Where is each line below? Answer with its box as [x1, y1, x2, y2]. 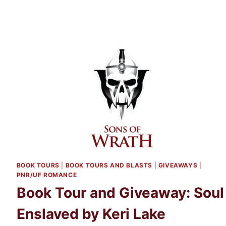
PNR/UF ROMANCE [16, 171, 77, 179]
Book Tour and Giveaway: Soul [16, 184, 224, 202]
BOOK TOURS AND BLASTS [65, 161, 153, 169]
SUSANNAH [60, 37, 102, 45]
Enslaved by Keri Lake [16, 205, 165, 223]
